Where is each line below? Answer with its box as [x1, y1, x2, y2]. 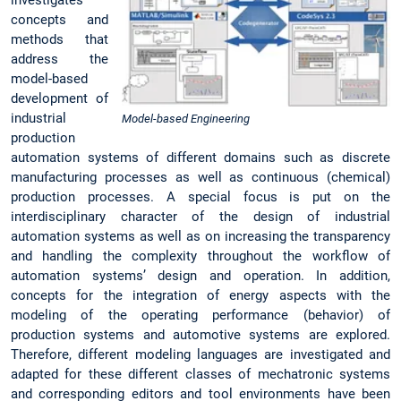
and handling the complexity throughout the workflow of [11, 247, 390, 264]
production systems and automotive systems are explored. [11, 326, 390, 343]
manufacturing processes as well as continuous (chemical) [11, 168, 390, 185]
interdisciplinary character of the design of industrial [11, 208, 390, 225]
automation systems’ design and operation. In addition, [11, 267, 390, 284]
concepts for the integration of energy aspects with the [11, 286, 390, 303]
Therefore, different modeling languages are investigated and [11, 346, 390, 363]
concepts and [11, 11, 108, 28]
